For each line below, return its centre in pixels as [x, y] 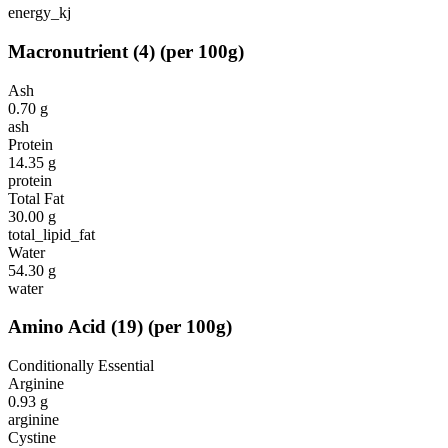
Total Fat [36, 198]
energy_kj [39, 13]
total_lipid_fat [51, 234]
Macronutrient [68, 51]
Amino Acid [57, 327]
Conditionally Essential [81, 366]
